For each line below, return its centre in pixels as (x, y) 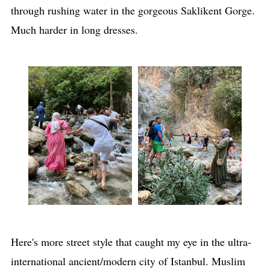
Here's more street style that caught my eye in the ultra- (131, 241)
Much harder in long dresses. (74, 30)
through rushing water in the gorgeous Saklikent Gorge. (133, 10)
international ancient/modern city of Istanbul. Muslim (128, 261)
